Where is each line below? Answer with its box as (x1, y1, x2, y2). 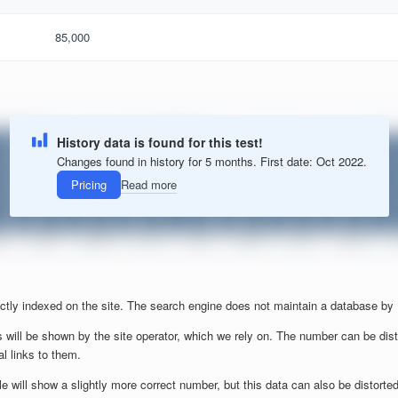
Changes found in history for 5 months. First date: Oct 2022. (56, 152, 367, 170)
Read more (120, 176, 177, 194)
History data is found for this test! (56, 132, 263, 151)
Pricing (70, 176, 107, 194)
